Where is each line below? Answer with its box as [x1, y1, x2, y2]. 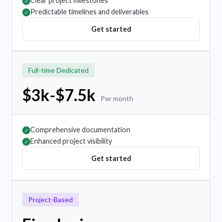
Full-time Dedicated [28, 66, 89, 75]
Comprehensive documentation [30, 125, 130, 134]
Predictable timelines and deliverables [30, 7, 149, 16]
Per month [101, 94, 133, 103]
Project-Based [28, 195, 73, 204]
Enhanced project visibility [30, 137, 112, 146]
